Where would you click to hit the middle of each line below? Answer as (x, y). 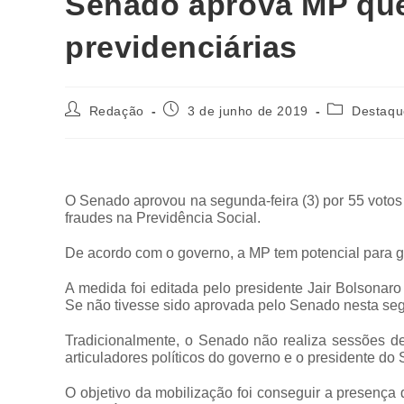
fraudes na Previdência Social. (163, 218)
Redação (116, 111)
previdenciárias (182, 47)
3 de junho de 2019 (248, 111)
